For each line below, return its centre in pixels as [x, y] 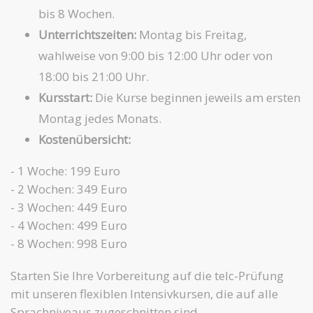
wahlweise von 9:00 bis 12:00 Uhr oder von [155, 55]
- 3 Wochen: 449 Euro [69, 207]
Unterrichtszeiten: [87, 34]
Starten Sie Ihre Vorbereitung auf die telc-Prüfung [147, 275]
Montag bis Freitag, [191, 34]
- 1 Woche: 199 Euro [65, 170]
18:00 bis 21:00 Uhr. [93, 76]
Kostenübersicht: [84, 139]
